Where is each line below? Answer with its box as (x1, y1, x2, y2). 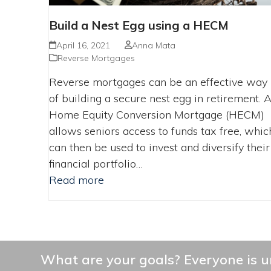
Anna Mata (132, 39, 176, 51)
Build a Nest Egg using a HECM (48, 17, 229, 33)
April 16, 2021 (56, 39, 110, 51)
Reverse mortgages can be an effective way (48, 74, 267, 89)
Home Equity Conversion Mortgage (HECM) (48, 107, 264, 122)
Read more (48, 172, 104, 187)
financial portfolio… (48, 156, 143, 171)
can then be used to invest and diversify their (48, 140, 270, 154)
